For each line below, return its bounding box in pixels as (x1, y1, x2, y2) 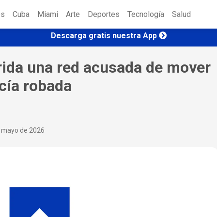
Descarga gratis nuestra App (50, 31, 157, 40)
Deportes (88, 10, 120, 19)
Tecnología (127, 10, 164, 19)
